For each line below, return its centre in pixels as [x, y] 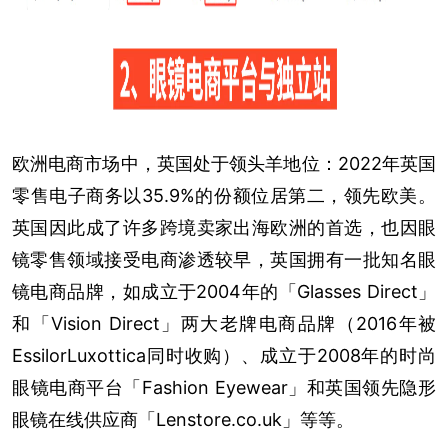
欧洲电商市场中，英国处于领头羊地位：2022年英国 [224, 164]
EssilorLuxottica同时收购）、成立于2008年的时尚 [224, 356]
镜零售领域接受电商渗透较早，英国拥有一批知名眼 [224, 260]
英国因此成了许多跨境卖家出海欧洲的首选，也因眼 [224, 228]
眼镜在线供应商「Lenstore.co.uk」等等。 [183, 420]
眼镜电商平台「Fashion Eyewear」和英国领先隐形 [224, 388]
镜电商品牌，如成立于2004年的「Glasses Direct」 [224, 292]
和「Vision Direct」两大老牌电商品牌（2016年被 [224, 324]
